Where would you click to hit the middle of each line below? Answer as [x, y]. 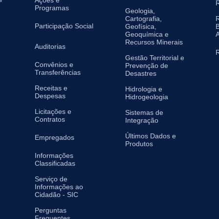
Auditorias [50, 47]
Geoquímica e [147, 34]
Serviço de [51, 179]
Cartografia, [143, 19]
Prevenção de [147, 66]
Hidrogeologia [147, 97]
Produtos [139, 144]
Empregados [55, 138]
